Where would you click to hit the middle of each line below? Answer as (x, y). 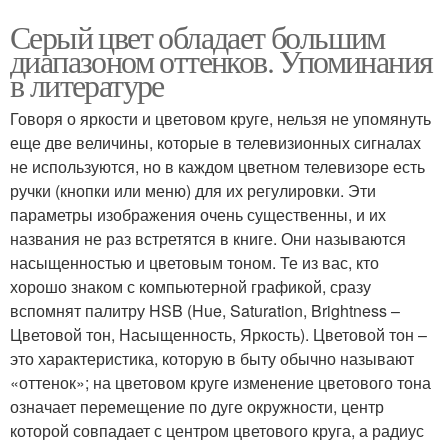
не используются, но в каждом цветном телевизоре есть (217, 166)
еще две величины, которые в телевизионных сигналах (215, 142)
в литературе (87, 84)
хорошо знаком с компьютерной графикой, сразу (190, 286)
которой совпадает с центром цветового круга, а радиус (217, 430)
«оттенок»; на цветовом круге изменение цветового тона (220, 382)
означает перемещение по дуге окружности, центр (197, 406)
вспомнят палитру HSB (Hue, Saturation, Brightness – (205, 310)
